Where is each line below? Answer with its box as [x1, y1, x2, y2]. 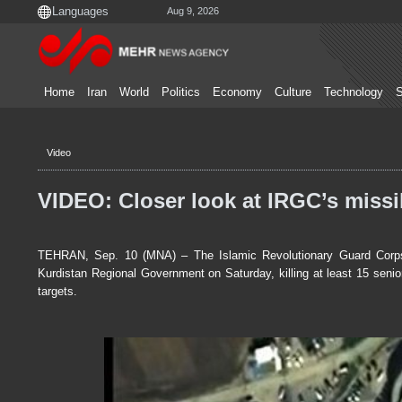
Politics [162, 86, 200, 99]
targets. [38, 284, 77, 298]
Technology [324, 86, 383, 99]
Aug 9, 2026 [167, 5, 219, 17]
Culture [275, 86, 311, 99]
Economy [213, 86, 262, 99]
